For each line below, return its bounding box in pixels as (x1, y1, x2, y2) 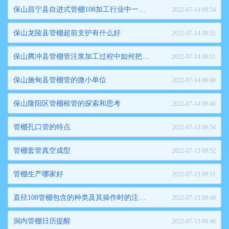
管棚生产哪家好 (13, 170, 63, 178)
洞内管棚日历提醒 (13, 217, 71, 225)
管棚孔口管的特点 (13, 123, 71, 131)
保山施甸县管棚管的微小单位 (13, 76, 106, 84)
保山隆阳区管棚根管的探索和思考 (13, 100, 121, 107)
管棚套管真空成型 (13, 147, 71, 154)
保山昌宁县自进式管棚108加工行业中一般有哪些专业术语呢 (139, 6, 146, 13)
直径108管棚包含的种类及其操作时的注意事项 (139, 194, 146, 201)
